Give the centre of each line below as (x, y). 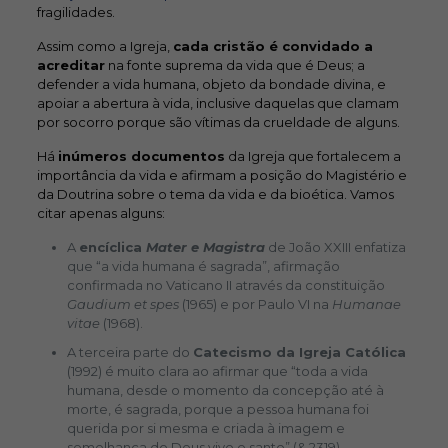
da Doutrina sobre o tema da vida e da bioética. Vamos (215, 194)
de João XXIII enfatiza (335, 247)
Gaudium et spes (122, 304)
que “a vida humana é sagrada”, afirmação (203, 266)
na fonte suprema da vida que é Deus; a (234, 65)
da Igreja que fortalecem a (312, 156)
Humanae (366, 304)
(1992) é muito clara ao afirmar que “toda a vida (217, 371)
